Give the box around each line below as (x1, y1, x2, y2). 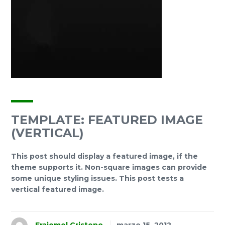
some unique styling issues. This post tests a (11, 174, 184, 183)
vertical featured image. (11, 185, 104, 194)
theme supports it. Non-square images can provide (11, 163, 207, 172)
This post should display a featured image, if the (11, 152, 198, 161)
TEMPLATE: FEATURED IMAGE (11, 113, 203, 127)
